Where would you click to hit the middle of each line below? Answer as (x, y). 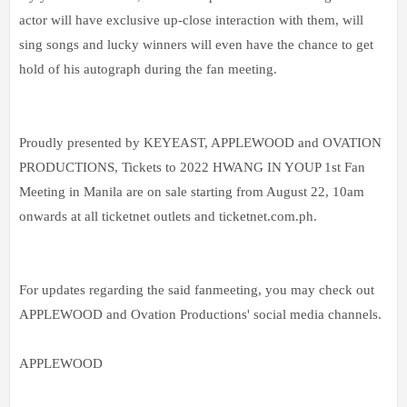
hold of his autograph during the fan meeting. (148, 69)
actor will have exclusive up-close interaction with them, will (191, 20)
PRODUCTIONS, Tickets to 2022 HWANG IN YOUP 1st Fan (192, 167)
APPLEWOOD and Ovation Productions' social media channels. (200, 314)
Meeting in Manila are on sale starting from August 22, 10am (192, 191)
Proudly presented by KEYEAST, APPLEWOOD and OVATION (200, 142)
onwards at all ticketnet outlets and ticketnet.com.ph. (168, 216)
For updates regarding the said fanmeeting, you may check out (197, 289)
